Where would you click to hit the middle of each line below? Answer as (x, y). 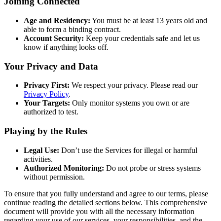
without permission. (54, 177)
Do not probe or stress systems (152, 168)
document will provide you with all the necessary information (99, 211)
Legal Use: (41, 150)
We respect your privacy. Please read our (134, 85)
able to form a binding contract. (72, 29)
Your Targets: (47, 103)
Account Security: (54, 38)
